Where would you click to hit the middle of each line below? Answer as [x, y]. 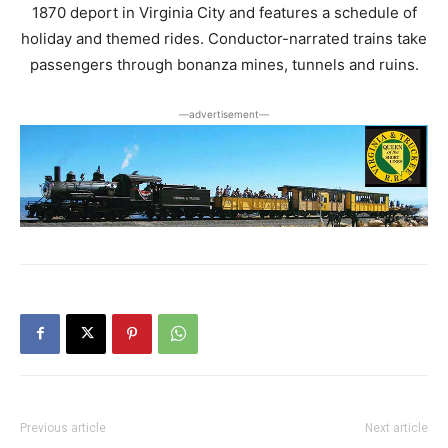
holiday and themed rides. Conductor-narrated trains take [224, 38]
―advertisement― [224, 113]
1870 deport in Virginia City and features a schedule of [224, 12]
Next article [396, 427]
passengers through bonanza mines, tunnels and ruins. [224, 64]
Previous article [63, 427]
